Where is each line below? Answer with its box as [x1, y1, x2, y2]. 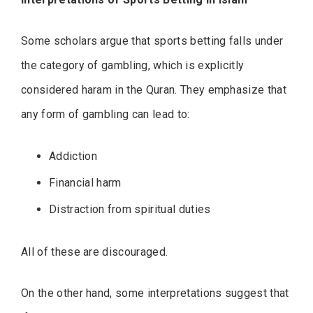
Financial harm [49, 176, 122, 190]
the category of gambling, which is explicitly [21, 59, 245, 73]
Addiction [49, 150, 97, 163]
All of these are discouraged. [21, 245, 168, 259]
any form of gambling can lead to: [21, 108, 190, 122]
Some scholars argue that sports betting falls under [21, 34, 284, 48]
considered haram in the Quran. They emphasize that [21, 83, 287, 97]
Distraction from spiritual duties [49, 203, 211, 217]
